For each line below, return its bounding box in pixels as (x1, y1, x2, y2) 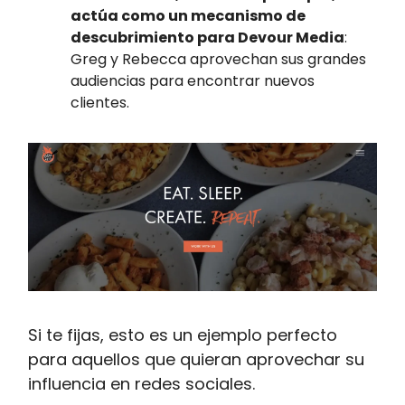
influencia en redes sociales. (28, 372, 255, 396)
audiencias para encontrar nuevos (71, 70, 315, 91)
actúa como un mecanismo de (71, 5, 306, 26)
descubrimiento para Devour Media (71, 26, 344, 48)
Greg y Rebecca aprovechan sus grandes (71, 48, 366, 70)
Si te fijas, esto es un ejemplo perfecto (28, 324, 337, 347)
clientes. (71, 91, 129, 113)
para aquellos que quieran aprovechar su (28, 348, 364, 372)
